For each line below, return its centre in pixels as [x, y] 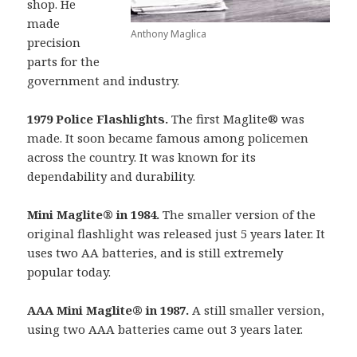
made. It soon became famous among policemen [168, 137]
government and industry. [104, 80]
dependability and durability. [112, 176]
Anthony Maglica [168, 33]
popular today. [69, 271]
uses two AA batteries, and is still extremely [155, 252]
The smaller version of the [239, 214]
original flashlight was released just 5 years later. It [177, 233]
